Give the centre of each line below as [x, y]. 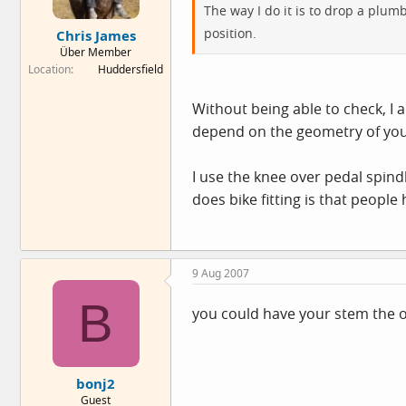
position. [230, 33]
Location [49, 69]
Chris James [96, 35]
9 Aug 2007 [221, 273]
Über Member [96, 52]
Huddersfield [130, 69]
